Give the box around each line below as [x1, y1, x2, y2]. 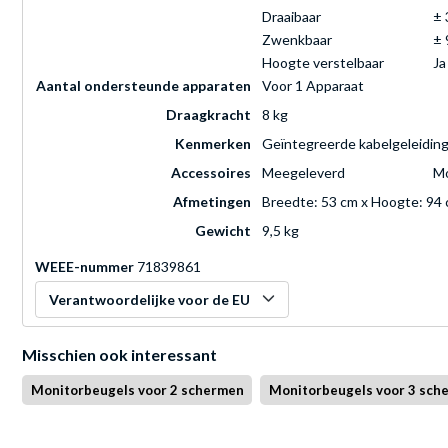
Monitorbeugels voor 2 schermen [30, 382, 244, 399]
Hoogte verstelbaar [262, 54, 384, 72]
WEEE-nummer [35, 258, 134, 276]
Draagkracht [166, 106, 251, 124]
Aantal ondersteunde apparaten [36, 77, 251, 95]
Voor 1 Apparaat [262, 77, 364, 95]
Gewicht [195, 222, 251, 240]
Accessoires [171, 164, 251, 182]
